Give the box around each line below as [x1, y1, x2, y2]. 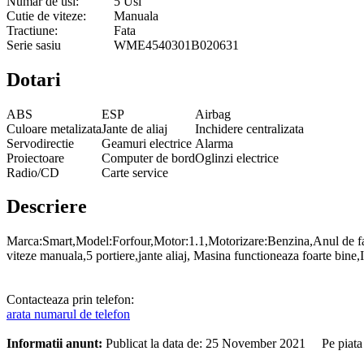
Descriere [6, 196, 87, 218]
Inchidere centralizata [195, 121, 304, 136]
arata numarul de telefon [6, 307, 130, 322]
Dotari [6, 68, 61, 90]
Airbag [195, 106, 231, 121]
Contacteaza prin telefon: [6, 292, 134, 307]
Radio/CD [6, 165, 59, 180]
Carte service [102, 165, 168, 180]
